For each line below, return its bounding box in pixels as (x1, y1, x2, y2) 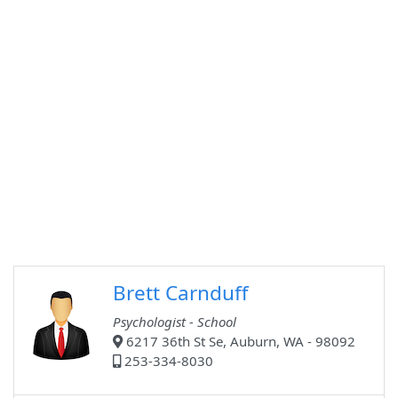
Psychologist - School (113, 313, 236, 331)
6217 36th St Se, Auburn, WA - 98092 (123, 332, 355, 351)
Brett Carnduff (113, 279, 248, 307)
